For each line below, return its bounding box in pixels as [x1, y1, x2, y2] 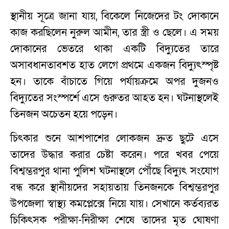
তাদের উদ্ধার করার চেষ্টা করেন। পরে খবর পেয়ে [10, 148, 219, 162]
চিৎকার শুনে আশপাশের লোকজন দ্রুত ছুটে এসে [10, 131, 219, 145]
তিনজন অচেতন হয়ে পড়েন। [10, 107, 118, 121]
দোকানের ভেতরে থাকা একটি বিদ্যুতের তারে [10, 42, 219, 56]
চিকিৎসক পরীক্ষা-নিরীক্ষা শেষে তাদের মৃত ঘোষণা [10, 213, 219, 227]
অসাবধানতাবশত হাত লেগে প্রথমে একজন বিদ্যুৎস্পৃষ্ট [10, 58, 219, 72]
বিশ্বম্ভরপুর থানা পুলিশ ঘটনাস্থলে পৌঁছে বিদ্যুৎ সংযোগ [10, 164, 219, 178]
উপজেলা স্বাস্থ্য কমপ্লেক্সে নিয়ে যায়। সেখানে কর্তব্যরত [10, 197, 219, 211]
